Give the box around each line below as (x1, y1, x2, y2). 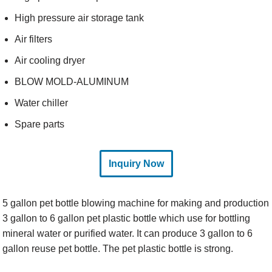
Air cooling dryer (15, 55, 86, 66)
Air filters (15, 34, 53, 44)
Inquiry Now (108, 158, 164, 169)
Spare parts (15, 119, 65, 129)
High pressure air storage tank (15, 13, 144, 23)
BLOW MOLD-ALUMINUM (15, 76, 129, 87)
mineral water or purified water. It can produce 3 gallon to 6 (2, 228, 253, 239)
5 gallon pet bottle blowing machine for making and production (2, 198, 270, 208)
